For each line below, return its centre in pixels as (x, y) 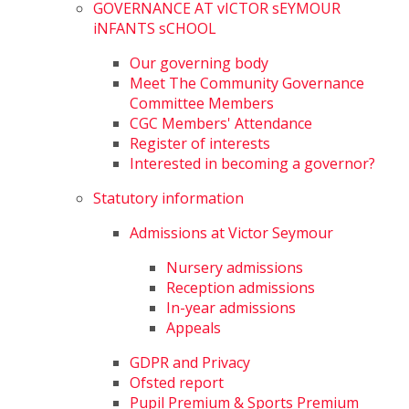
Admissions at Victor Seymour (232, 233)
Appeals (194, 328)
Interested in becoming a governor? (253, 163)
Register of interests (200, 143)
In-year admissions (231, 308)
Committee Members (202, 103)
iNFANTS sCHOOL (155, 28)
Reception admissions (241, 288)
